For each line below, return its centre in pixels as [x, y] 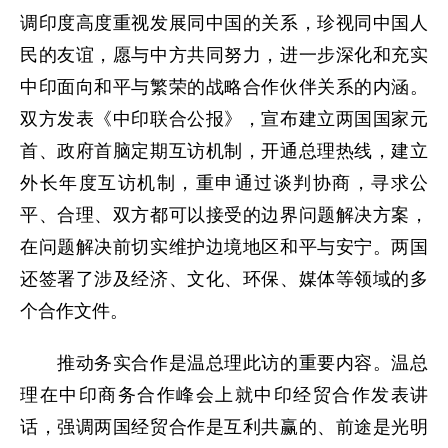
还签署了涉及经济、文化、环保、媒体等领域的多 [224, 279]
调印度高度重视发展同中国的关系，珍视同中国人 [224, 23]
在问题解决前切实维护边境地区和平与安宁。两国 [224, 247]
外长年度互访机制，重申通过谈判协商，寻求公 [224, 183]
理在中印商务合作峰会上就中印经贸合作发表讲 [224, 395]
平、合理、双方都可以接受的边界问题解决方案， [224, 215]
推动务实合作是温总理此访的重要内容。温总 [224, 363]
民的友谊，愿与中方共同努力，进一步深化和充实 [224, 55]
